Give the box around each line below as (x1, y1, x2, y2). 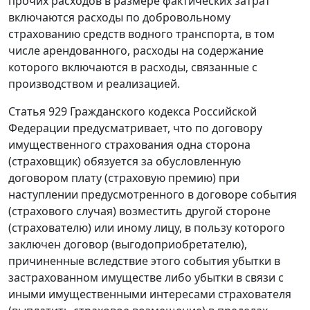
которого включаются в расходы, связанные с (8, 60, 257, 75)
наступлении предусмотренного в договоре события (8, 187, 297, 203)
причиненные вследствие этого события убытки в (8, 253, 280, 269)
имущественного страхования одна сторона (8, 137, 250, 153)
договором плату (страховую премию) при (8, 170, 239, 186)
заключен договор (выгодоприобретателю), (8, 237, 247, 253)
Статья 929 (8, 104, 67, 120)
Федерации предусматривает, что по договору (8, 120, 262, 136)
